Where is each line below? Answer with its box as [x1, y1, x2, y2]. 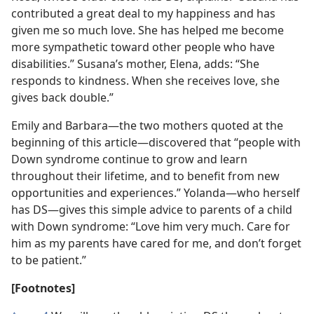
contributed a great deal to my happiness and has [11, 6, 275, 21]
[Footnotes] [11, 280, 75, 296]
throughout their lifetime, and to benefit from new [11, 168, 280, 184]
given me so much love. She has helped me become [11, 22, 284, 38]
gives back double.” [11, 90, 114, 105]
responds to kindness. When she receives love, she [11, 73, 280, 88]
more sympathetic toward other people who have [11, 39, 275, 55]
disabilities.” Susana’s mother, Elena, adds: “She [11, 56, 259, 71]
